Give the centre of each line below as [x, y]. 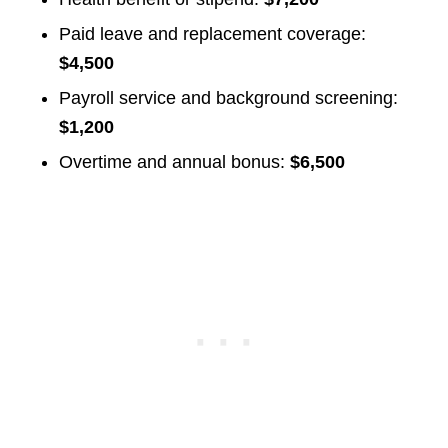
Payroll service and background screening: [228, 97]
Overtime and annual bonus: [174, 161]
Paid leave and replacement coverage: [212, 33]
